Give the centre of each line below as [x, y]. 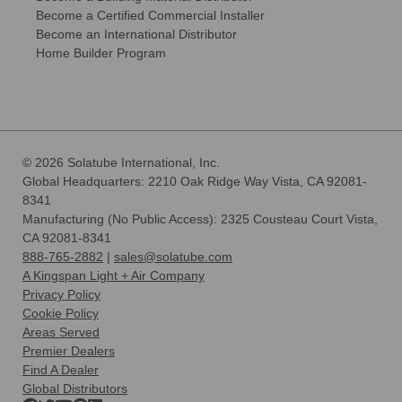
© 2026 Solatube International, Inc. [121, 162]
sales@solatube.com [173, 256]
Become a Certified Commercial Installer [150, 15]
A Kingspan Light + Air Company [114, 275]
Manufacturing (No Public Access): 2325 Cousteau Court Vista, [200, 218]
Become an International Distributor [136, 34]
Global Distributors [75, 388]
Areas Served [61, 332]
